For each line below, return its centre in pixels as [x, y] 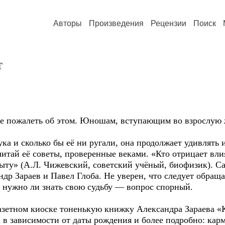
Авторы [68, 23]
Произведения [116, 23]
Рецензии [168, 23]
